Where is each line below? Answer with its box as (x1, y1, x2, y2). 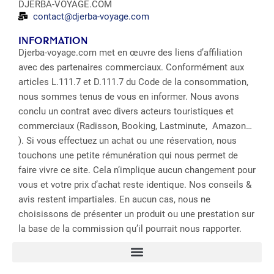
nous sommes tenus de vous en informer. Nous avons (18, 91, 239, 102)
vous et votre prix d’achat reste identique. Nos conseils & (18, 179, 251, 190)
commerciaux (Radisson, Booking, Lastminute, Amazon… (18, 120, 252, 131)
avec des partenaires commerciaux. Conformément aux (18, 61, 244, 73)
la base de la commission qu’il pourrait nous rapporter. (18, 223, 242, 234)
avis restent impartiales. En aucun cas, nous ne (18, 193, 210, 205)
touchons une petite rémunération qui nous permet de (18, 149, 238, 161)
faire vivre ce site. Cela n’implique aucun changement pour (18, 164, 256, 176)
